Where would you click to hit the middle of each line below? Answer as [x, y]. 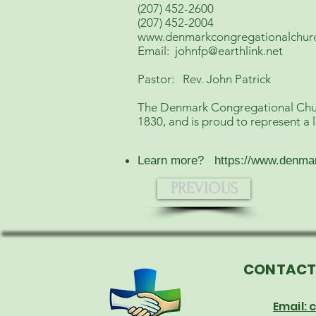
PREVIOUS [204, 188]
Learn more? [176, 160]
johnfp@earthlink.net [229, 51]
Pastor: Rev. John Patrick [204, 79]
